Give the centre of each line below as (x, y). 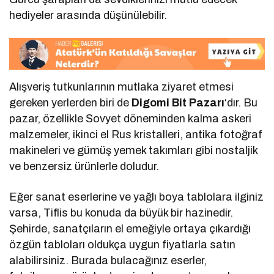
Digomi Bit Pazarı (178, 102)
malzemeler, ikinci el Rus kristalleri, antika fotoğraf (136, 134)
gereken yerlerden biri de (71, 102)
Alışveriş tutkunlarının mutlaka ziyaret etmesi (122, 87)
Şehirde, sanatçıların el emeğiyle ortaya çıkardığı (130, 228)
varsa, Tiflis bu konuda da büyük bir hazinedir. (121, 213)
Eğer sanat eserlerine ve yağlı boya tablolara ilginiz (137, 197)
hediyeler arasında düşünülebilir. (88, 16)
